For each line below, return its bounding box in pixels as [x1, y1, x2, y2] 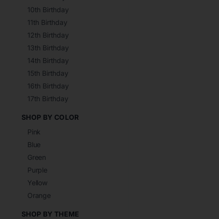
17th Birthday [27, 94, 68, 103]
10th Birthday [27, 5, 69, 14]
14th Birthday [27, 56, 69, 65]
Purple [27, 166, 47, 174]
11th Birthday [27, 18, 67, 26]
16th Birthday [27, 82, 69, 90]
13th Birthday [27, 44, 69, 52]
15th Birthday [27, 69, 68, 77]
